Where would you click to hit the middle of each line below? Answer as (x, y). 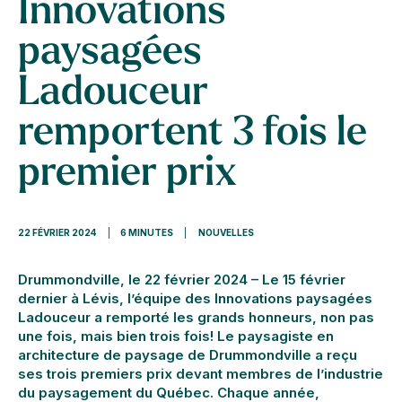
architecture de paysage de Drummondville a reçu (188, 355)
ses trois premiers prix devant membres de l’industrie (201, 374)
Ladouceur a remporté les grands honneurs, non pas (196, 317)
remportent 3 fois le (192, 134)
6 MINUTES (147, 232)
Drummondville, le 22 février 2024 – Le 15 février (182, 280)
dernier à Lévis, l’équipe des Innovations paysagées (195, 298)
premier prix (127, 175)
